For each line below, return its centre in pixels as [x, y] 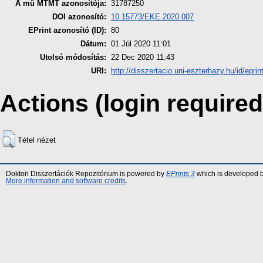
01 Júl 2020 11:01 [141, 44]
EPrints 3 [181, 173]
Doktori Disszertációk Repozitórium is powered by [86, 173]
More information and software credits [66, 181]
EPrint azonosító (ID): [67, 31]
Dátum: [93, 44]
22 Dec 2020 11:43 [143, 58]
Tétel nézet [37, 140]
